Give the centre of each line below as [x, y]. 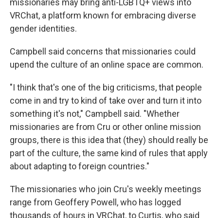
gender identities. [43, 29]
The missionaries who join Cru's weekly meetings [106, 189]
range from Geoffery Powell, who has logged [95, 202]
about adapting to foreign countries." [80, 166]
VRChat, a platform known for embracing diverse [103, 16]
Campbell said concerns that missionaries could [103, 52]
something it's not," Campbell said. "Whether [95, 114]
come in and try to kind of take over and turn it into [106, 101]
